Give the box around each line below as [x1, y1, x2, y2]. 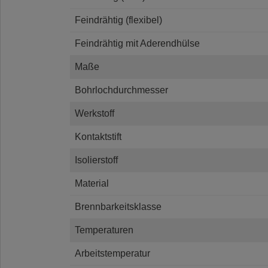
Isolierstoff [75, 154, 118, 165]
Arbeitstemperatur [75, 248, 150, 258]
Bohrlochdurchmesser [75, 84, 168, 95]
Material [75, 178, 109, 188]
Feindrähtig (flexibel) [75, 14, 162, 25]
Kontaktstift [75, 131, 121, 142]
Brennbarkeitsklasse [75, 201, 162, 212]
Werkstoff [75, 108, 114, 118]
